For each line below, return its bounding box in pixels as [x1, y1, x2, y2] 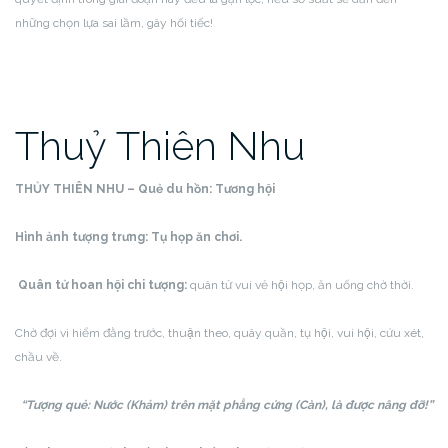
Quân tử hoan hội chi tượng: [18, 278, 187, 292]
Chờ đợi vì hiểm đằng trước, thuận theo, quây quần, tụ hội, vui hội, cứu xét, [15, 326, 424, 340]
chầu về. [15, 350, 62, 364]
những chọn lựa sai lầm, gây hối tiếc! [15, 16, 213, 30]
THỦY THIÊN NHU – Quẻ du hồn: [15, 182, 215, 196]
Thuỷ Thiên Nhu [15, 122, 305, 169]
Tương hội [215, 182, 275, 196]
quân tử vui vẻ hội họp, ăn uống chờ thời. [187, 278, 414, 292]
